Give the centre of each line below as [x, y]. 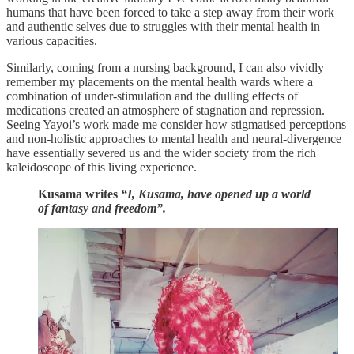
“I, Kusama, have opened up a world [216, 194]
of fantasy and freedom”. [102, 208]
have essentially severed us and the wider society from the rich [161, 153]
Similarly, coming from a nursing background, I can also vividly [165, 67]
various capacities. [53, 40]
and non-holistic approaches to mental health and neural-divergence [174, 138]
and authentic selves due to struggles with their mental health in [163, 26]
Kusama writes [79, 194]
